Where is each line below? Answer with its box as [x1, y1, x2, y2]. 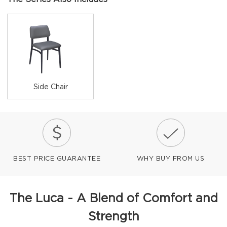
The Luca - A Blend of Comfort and [9, 193, 218, 205]
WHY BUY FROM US [136, 156, 205, 163]
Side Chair [33, 84, 68, 91]
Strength [88, 211, 139, 223]
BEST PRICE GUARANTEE [13, 156, 101, 163]
